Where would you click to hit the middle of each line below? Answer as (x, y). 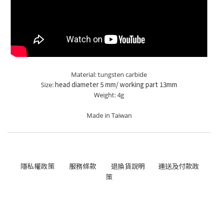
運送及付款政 (179, 166)
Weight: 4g (109, 95)
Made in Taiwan (109, 116)
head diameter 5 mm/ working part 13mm (116, 85)
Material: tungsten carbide (109, 75)
